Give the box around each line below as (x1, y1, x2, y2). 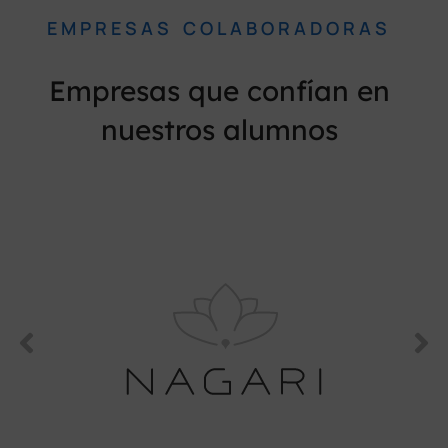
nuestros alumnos (100, 112, 338, 148)
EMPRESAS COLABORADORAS (47, 16, 391, 41)
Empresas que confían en (48, 73, 390, 109)
